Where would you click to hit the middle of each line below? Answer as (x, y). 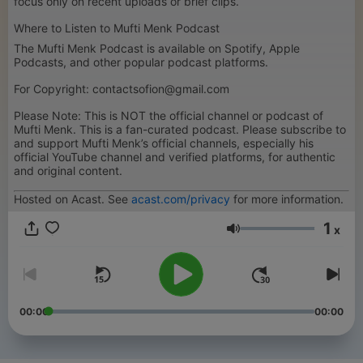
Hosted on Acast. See (73, 199)
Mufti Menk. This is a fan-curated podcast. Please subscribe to (180, 129)
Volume (262, 236)
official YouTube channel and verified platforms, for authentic (175, 157)
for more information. (287, 199)
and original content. (68, 171)
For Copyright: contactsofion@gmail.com (122, 89)
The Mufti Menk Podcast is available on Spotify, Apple (157, 48)
